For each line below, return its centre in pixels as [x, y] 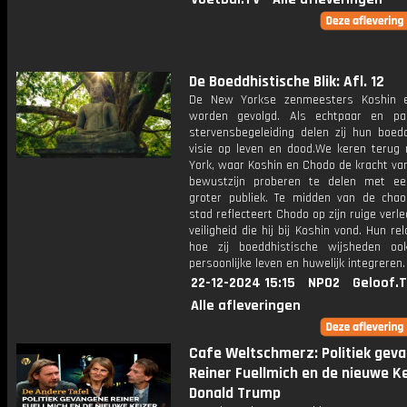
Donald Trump [235, 393]
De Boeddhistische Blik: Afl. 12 [287, 82]
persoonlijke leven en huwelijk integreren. [297, 263]
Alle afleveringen [246, 306]
